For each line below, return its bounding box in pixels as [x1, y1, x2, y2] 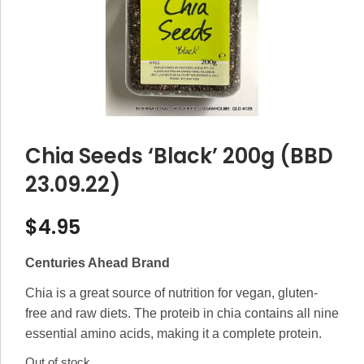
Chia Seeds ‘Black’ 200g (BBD [25, 141, 333, 171]
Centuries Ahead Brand [25, 255, 170, 270]
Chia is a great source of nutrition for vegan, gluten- [25, 285, 318, 300]
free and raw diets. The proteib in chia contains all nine [25, 305, 339, 320]
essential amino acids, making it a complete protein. [25, 326, 322, 340]
